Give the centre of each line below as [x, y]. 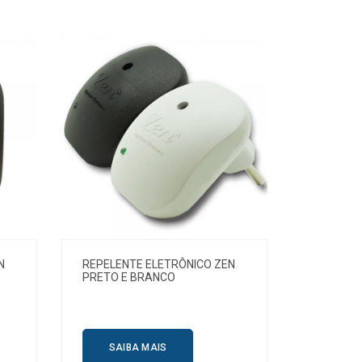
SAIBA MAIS [138, 347]
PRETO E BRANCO [128, 277]
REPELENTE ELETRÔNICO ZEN [158, 264]
